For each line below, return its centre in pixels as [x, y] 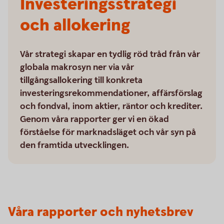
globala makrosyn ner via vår [77, 67]
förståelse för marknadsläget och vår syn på [108, 132]
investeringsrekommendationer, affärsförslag [111, 93]
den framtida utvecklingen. [74, 145]
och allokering [75, 25]
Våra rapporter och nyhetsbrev [101, 212]
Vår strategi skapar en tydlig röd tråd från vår [110, 54]
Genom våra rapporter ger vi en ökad [94, 119]
